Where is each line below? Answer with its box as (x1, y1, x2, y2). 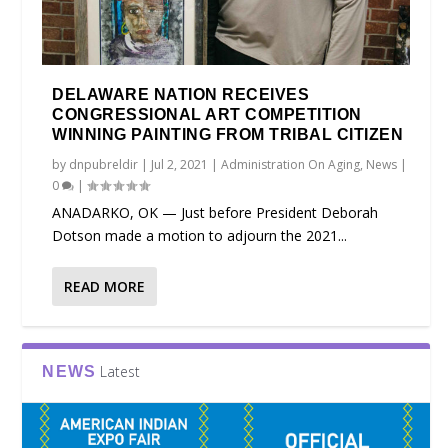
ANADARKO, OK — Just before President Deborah (52, 203, 379, 223)
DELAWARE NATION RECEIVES (52, 86, 310, 104)
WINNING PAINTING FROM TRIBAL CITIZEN (52, 126, 404, 144)
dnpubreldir (69, 156, 139, 174)
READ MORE (64, 277, 146, 297)
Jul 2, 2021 (151, 156, 209, 174)
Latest (100, 362, 141, 382)
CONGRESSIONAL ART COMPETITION (52, 106, 362, 124)
